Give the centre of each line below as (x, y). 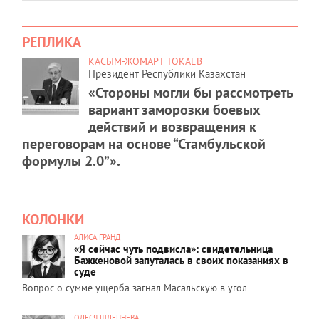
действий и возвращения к (172, 126)
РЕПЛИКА (52, 42)
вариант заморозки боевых (174, 109)
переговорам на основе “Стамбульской (144, 143)
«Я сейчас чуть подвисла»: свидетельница (173, 249)
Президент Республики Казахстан (167, 73)
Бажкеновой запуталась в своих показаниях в (181, 260)
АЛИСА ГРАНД (97, 237)
